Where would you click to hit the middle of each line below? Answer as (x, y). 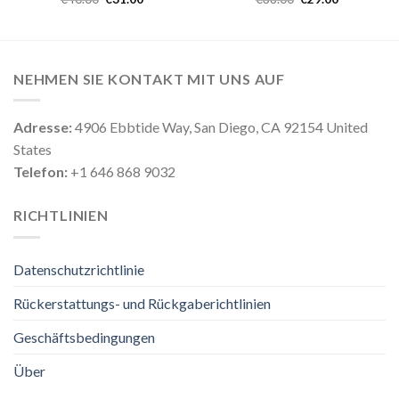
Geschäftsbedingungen (84, 337)
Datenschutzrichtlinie (79, 269)
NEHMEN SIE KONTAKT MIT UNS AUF (149, 78)
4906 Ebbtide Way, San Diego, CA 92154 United (220, 127)
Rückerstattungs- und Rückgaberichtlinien (142, 303)
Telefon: (41, 172)
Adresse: (43, 127)
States (33, 150)
